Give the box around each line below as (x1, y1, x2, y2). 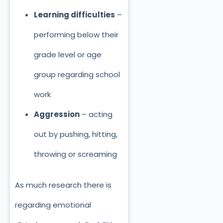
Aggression (33, 109, 80, 119)
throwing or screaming (33, 148, 117, 159)
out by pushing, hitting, (33, 128, 117, 139)
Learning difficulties (33, 9, 115, 20)
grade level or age (33, 49, 102, 60)
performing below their (33, 29, 118, 40)
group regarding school (33, 69, 120, 80)
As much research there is (15, 180, 111, 191)
